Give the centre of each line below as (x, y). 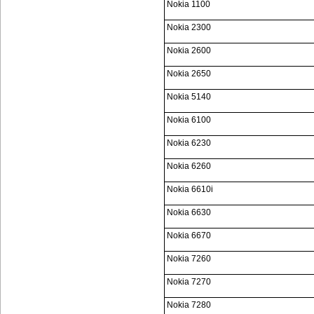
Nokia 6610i (190, 189)
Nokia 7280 (189, 305)
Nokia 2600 (189, 50)
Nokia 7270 (189, 282)
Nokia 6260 (189, 166)
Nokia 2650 (189, 74)
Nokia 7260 (189, 259)
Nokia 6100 (189, 120)
